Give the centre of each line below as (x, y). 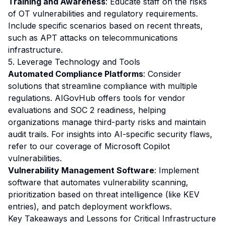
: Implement (177, 170)
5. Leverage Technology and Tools (74, 62)
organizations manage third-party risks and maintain (107, 122)
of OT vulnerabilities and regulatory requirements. (103, 14)
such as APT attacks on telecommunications (93, 38)
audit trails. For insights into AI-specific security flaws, (110, 134)
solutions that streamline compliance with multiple (103, 86)
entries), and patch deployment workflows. (90, 206)
